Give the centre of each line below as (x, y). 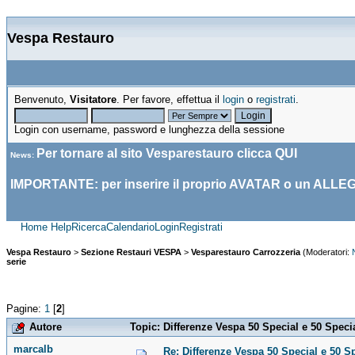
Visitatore (93, 99)
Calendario (130, 227)
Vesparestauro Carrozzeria (246, 252)
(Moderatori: (326, 252)
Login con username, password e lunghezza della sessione (149, 130)
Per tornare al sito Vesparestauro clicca (156, 153)
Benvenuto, (42, 99)
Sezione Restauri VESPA (131, 252)
